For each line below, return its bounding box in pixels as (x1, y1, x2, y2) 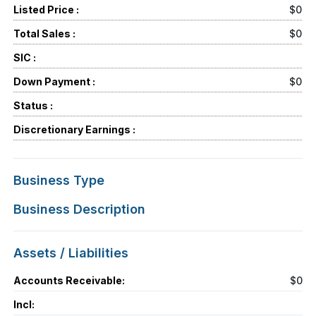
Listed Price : (13, 3, 80, 16)
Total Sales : (13, 27, 76, 39)
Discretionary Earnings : (13, 123, 136, 135)
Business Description (13, 201, 146, 217)
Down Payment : (13, 75, 96, 87)
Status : (13, 99, 54, 111)
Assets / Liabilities (13, 245, 129, 260)
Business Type (13, 172, 105, 188)
